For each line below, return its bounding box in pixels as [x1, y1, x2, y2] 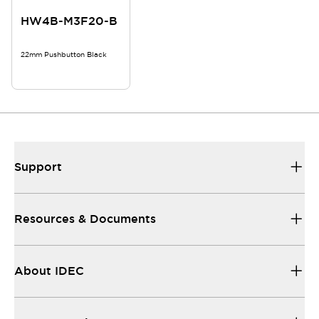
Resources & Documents [14, 211, 156, 226]
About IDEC [14, 263, 84, 278]
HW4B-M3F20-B [21, 14, 117, 28]
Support [14, 159, 62, 174]
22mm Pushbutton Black [21, 50, 107, 59]
